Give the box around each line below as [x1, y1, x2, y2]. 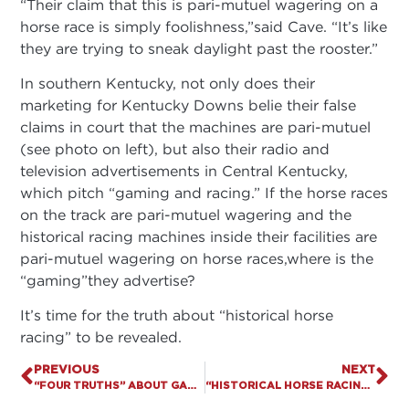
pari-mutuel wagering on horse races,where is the [20, 249, 374, 267]
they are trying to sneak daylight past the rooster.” [20, 39, 379, 57]
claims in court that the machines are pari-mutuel [20, 118, 372, 135]
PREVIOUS [34, 363, 100, 376]
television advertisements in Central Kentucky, [20, 162, 349, 179]
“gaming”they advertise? [20, 271, 196, 288]
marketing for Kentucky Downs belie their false [20, 96, 357, 113]
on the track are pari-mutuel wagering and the [20, 205, 352, 223]
